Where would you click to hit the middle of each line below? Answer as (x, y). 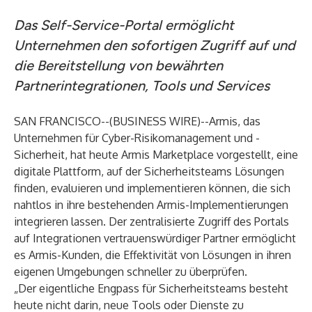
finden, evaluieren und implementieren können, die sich (152, 188)
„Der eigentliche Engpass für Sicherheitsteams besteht (151, 288)
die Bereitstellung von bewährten (118, 65)
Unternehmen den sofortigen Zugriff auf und (155, 45)
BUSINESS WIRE (155, 121)
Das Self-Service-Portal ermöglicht (124, 25)
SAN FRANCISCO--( (63, 121)
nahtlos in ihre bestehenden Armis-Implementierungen (151, 205)
